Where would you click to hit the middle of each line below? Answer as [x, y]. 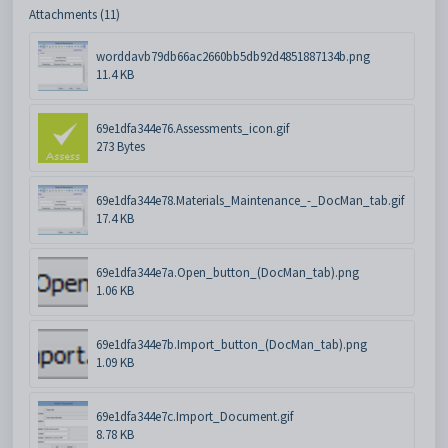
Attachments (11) [74, 14]
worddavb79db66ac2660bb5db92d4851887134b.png [233, 56]
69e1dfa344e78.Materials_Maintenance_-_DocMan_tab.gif [250, 200]
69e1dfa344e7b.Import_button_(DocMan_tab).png [231, 344]
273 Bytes [120, 146]
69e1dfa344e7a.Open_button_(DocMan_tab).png [227, 272]
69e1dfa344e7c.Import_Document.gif [194, 416]
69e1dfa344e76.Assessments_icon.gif [192, 128]
